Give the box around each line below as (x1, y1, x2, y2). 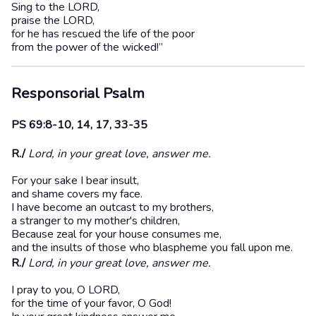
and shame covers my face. (11, 186, 142, 202)
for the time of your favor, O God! (11, 296, 171, 312)
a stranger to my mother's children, (11, 213, 180, 229)
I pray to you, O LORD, (11, 282, 120, 298)
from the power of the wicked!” (11, 39, 163, 56)
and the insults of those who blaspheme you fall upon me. (11, 240, 293, 256)
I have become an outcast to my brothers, (11, 200, 214, 216)
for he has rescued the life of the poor (11, 26, 195, 42)
